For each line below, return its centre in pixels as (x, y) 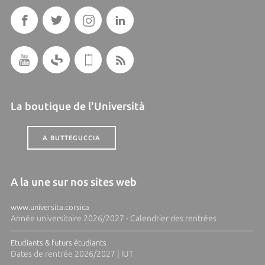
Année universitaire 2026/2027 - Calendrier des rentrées (113, 218)
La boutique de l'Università (77, 106)
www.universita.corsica (50, 207)
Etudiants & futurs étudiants (58, 242)
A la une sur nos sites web (73, 181)
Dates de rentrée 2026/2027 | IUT (72, 253)
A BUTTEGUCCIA (71, 138)
